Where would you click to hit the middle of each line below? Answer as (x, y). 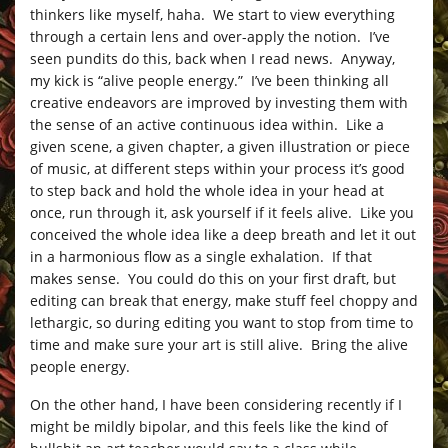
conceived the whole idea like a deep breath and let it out (223, 234)
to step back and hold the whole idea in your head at (207, 190)
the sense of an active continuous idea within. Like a (207, 124)
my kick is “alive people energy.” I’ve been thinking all (209, 80)
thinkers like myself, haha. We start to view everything (212, 14)
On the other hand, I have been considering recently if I (216, 404)
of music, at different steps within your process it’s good (217, 168)
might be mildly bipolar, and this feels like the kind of (209, 426)
